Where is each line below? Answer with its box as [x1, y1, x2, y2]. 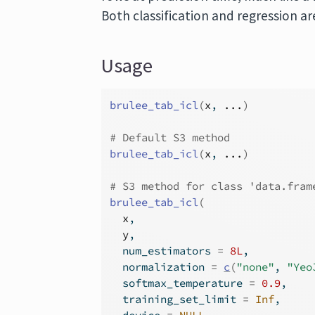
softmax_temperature [110, 276, 250, 290]
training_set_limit [110, 292, 243, 306]
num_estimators [110, 244, 218, 257]
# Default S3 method [110, 131, 231, 144]
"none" [236, 260, 275, 274]
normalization [110, 260, 212, 274]
